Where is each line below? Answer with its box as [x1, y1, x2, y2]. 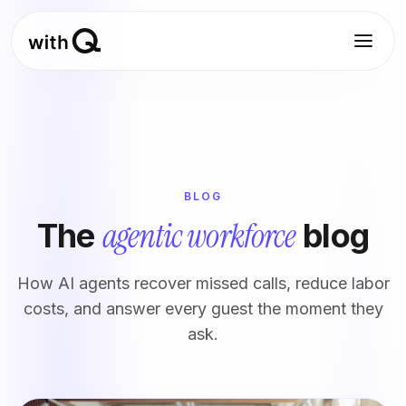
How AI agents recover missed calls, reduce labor [16, 274, 390, 293]
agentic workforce [101, 215, 296, 257]
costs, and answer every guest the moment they [23, 299, 383, 318]
